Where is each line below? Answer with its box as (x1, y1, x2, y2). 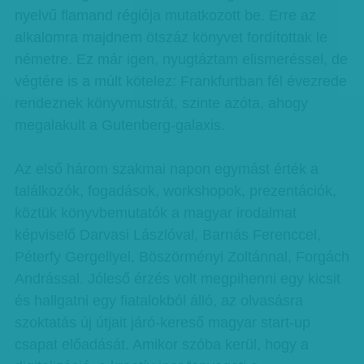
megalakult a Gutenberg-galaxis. (14, 117, 225, 133)
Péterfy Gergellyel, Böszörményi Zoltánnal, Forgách (14, 249, 349, 265)
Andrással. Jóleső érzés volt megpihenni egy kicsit (14, 271, 340, 287)
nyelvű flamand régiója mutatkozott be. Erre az (14, 7, 316, 24)
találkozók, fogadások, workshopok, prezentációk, (14, 183, 336, 199)
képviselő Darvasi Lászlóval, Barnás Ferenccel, (14, 227, 321, 243)
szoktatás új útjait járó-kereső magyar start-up (14, 314, 310, 331)
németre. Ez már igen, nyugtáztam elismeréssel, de (14, 51, 348, 67)
